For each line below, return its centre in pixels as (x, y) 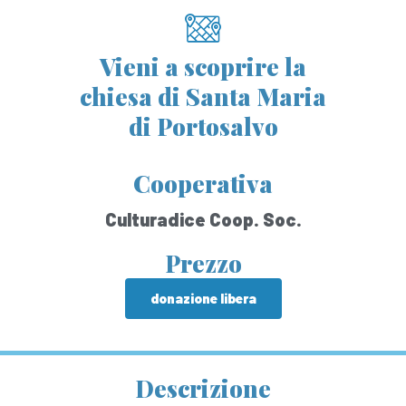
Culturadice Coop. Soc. (203, 219)
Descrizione (203, 388)
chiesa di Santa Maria (203, 97)
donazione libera (203, 298)
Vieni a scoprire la (203, 67)
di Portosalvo (203, 126)
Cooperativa (203, 184)
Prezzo (203, 263)
